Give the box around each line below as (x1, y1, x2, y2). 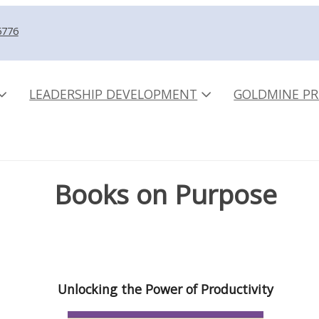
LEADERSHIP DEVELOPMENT (29, 85, 198, 103)
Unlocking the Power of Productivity (57, 281, 273, 298)
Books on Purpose (53, 177, 277, 213)
